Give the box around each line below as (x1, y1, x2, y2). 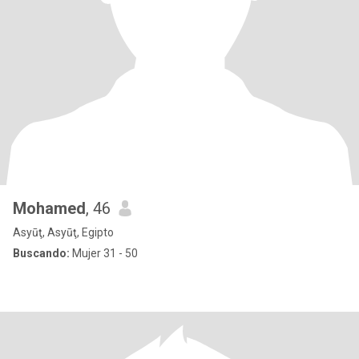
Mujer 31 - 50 (70, 247, 138, 260)
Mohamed (13, 199, 86, 218)
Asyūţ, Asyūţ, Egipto (13, 226, 114, 239)
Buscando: (13, 247, 70, 260)
